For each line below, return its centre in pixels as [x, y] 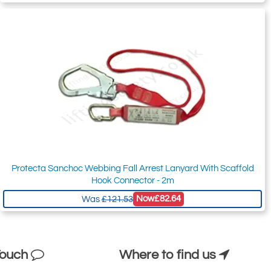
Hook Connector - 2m [132, 181]
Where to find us [169, 255]
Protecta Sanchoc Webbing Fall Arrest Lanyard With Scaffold [132, 169]
